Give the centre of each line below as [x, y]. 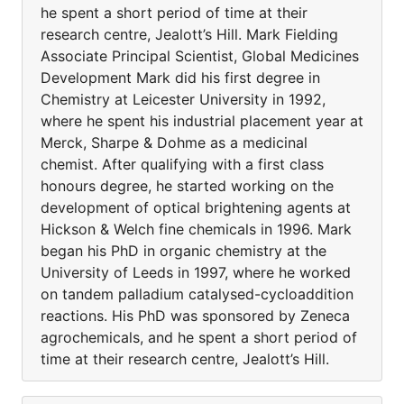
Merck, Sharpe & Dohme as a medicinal [174, 142]
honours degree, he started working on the [187, 186]
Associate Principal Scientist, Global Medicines [200, 56]
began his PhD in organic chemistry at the [184, 251]
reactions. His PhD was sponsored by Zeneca [195, 316]
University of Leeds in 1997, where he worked [196, 272]
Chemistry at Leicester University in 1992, [183, 99]
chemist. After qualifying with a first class [182, 164]
